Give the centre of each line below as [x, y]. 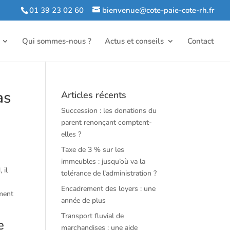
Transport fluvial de [93, 216]
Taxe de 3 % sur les [93, 150]
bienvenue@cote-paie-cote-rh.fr [158, 11]
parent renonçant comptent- [107, 122]
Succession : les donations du [109, 111]
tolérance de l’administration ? [109, 173]
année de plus [84, 200]
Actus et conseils [134, 41]
